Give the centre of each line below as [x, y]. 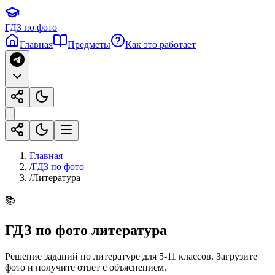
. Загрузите [234, 256]
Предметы [89, 45]
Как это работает [161, 45]
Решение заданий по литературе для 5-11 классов [108, 256]
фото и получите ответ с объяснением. [86, 267]
